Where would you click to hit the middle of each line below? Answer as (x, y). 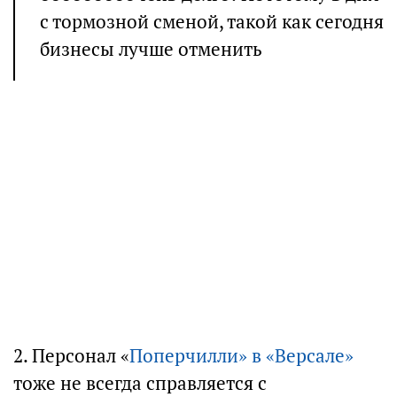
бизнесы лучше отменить (151, 49)
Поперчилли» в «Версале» (241, 356)
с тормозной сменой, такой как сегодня (212, 22)
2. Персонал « (71, 356)
